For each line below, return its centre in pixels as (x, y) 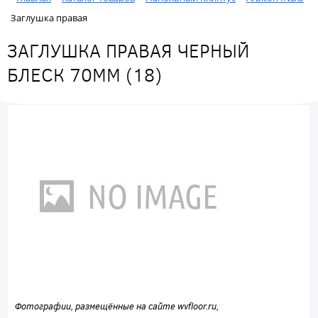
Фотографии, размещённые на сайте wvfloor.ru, (117, 306)
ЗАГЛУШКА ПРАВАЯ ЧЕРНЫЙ (128, 50)
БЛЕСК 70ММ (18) (84, 75)
